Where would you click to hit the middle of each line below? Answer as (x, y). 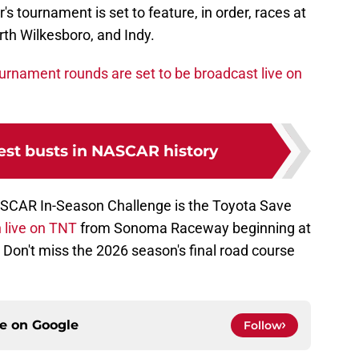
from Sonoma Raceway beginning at (194, 228)
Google (55, 325)
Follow (263, 326)
